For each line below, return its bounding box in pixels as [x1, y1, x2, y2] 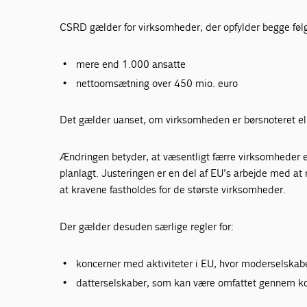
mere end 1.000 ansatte [76, 57, 186, 71]
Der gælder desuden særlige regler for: [60, 219, 234, 233]
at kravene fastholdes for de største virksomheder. [60, 182, 286, 196]
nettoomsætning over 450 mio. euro [76, 76, 238, 90]
